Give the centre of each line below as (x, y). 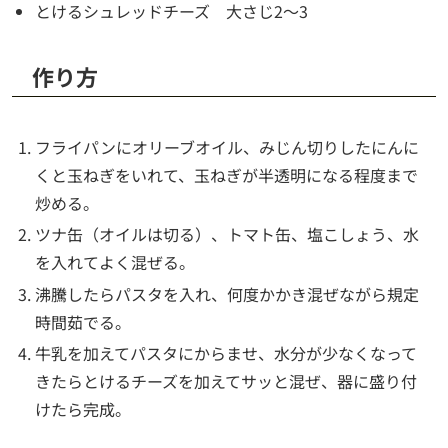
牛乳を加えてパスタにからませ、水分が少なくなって (226, 352)
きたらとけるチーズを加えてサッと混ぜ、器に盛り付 (226, 380)
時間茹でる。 (83, 321)
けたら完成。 (83, 408)
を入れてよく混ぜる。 (115, 262)
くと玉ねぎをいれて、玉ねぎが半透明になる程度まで (227, 175)
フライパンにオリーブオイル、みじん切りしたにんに (227, 147)
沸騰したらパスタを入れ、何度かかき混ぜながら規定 (227, 293)
